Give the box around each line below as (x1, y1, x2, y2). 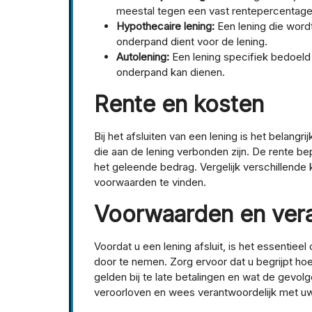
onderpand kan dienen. (116, 65, 225, 79)
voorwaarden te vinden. (94, 175, 206, 189)
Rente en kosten (94, 91, 264, 118)
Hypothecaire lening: (116, 19, 214, 33)
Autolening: (116, 50, 169, 64)
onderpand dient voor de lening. (116, 35, 267, 49)
